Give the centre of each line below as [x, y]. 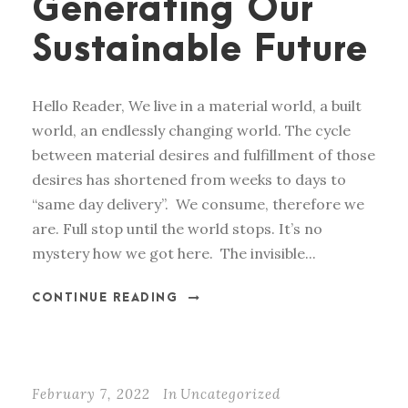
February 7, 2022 [91, 394]
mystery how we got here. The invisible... [174, 254]
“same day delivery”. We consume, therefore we [198, 204]
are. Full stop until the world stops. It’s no [177, 229]
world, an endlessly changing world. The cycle [191, 131]
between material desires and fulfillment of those [204, 155]
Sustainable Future [200, 51]
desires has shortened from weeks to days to [189, 180]
